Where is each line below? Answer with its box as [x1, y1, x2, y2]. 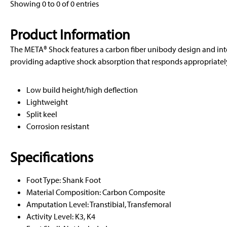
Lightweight [26, 97, 68, 107]
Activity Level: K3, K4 [26, 211, 95, 222]
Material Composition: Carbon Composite [26, 187, 165, 198]
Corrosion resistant [26, 121, 89, 132]
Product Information [10, 25, 130, 44]
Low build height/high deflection [26, 85, 138, 95]
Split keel [26, 109, 57, 120]
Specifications [10, 148, 93, 166]
